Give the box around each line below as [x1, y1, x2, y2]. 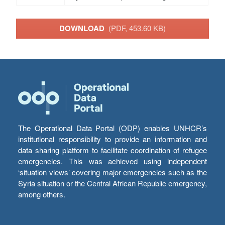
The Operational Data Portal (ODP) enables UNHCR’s [18, 123, 207, 134]
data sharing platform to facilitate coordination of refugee [18, 145, 207, 156]
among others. [18, 189, 65, 200]
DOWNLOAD [59, 23, 108, 34]
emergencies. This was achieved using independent [18, 156, 207, 167]
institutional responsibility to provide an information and [18, 134, 207, 145]
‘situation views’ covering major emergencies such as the [18, 167, 207, 178]
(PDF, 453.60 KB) [108, 23, 166, 34]
